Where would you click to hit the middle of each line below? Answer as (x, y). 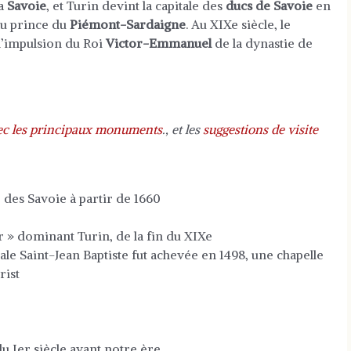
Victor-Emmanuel (159, 43)
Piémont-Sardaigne (128, 24)
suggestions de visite (261, 129)
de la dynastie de (262, 43)
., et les (183, 129)
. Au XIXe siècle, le (238, 24)
